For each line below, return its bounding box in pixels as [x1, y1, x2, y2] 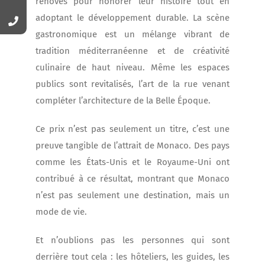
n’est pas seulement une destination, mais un [35, 190, 230, 201]
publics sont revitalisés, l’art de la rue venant [35, 79, 230, 90]
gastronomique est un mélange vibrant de [35, 29, 230, 40]
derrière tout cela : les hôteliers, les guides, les [35, 251, 230, 263]
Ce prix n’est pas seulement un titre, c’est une [35, 124, 230, 135]
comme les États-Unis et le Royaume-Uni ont [35, 157, 230, 168]
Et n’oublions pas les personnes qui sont [35, 235, 230, 246]
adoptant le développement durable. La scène [35, 12, 230, 24]
